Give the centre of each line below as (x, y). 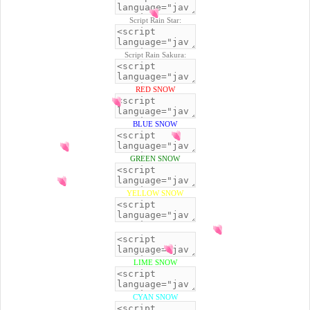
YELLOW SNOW (155, 193)
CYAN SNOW (155, 297)
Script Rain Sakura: (155, 54)
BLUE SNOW (155, 124)
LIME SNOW (155, 262)
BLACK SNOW (155, 227)
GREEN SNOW (155, 158)
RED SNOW (155, 89)
